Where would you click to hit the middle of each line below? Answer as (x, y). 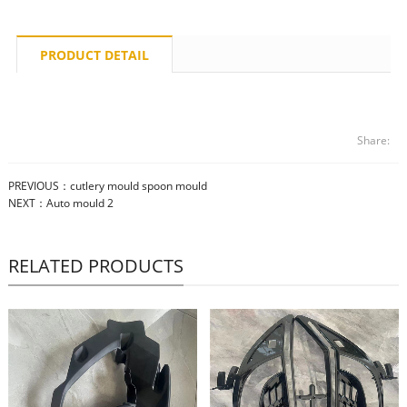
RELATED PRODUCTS (95, 266)
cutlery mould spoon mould (138, 186)
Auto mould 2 (79, 203)
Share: (374, 141)
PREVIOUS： (39, 186)
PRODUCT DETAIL (94, 55)
